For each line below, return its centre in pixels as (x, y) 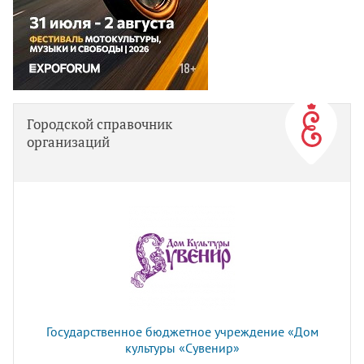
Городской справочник (100, 124)
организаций (68, 142)
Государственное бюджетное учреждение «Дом (182, 332)
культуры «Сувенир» (182, 348)
